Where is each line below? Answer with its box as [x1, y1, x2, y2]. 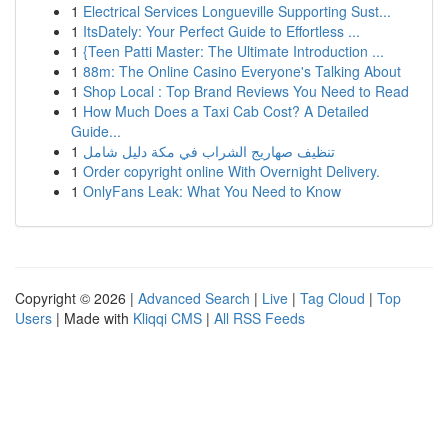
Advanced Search [138, 288, 250, 308]
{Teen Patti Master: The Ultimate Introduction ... [83, 41, 384, 61]
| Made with [52, 308, 133, 328]
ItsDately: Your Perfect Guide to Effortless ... [83, 21, 360, 41]
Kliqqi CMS [133, 308, 202, 328]
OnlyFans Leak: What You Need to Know [83, 181, 341, 201]
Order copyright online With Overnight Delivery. [83, 161, 380, 181]
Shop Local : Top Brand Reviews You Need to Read [83, 81, 409, 101]
